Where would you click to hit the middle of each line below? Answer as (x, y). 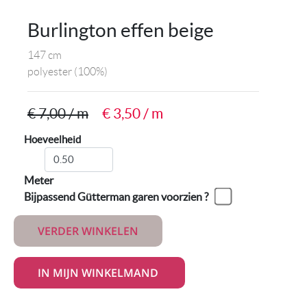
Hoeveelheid (52, 139)
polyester (50, 71)
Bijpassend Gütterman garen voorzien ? (120, 196)
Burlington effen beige (121, 30)
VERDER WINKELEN (88, 231)
